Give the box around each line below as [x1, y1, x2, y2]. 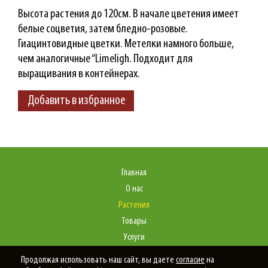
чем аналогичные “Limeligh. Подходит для [18, 52, 193, 65]
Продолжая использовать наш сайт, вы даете [21, 255, 176, 265]
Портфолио [115, 249, 153, 258]
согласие [176, 255, 205, 265]
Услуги [123, 233, 145, 242]
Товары [121, 217, 147, 226]
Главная [121, 168, 147, 178]
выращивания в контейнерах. [18, 67, 140, 80]
